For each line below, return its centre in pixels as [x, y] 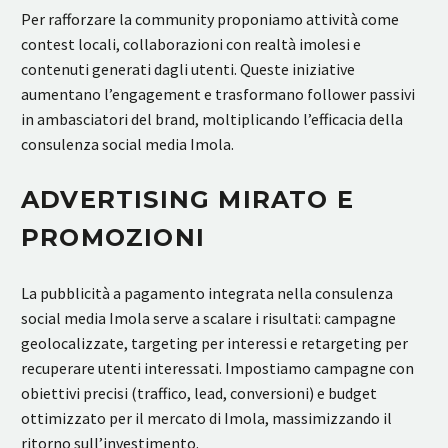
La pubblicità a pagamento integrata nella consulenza [207, 293]
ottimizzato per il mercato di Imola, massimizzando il [206, 418]
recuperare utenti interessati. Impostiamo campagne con [217, 368]
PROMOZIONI [113, 238]
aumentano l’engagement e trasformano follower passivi [218, 94]
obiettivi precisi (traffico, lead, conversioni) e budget [199, 393]
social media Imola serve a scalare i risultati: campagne [208, 318]
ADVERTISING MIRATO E [188, 200]
